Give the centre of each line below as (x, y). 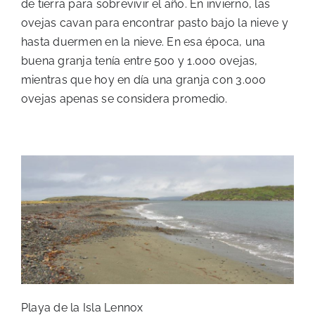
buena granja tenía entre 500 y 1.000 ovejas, (140, 61)
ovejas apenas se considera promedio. (124, 99)
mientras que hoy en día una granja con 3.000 (144, 80)
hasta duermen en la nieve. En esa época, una (143, 42)
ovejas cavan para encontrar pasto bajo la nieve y (155, 23)
